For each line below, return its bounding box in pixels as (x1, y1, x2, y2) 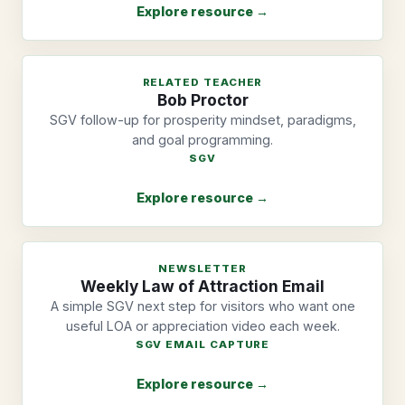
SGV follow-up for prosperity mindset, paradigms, (49, 112, 356, 128)
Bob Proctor (156, 90, 249, 110)
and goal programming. (132, 132, 273, 148)
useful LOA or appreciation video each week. (65, 318, 340, 334)
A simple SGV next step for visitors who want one (50, 298, 355, 315)
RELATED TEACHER (142, 76, 263, 89)
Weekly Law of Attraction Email (80, 277, 325, 297)
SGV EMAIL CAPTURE (135, 338, 270, 352)
